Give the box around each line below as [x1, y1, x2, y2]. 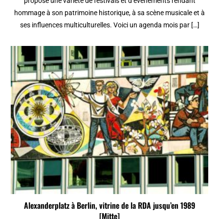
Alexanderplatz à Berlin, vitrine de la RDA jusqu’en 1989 [24, 199, 195, 211]
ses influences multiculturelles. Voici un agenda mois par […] [20, 21, 199, 29]
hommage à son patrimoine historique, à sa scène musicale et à [14, 9, 205, 17]
